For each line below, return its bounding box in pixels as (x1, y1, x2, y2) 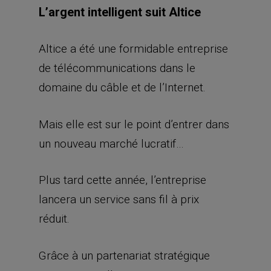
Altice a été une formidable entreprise (39, 42, 228, 56)
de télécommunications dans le (39, 61, 195, 75)
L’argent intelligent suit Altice (39, 4, 201, 19)
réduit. (39, 212, 70, 226)
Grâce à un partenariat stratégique (39, 248, 210, 263)
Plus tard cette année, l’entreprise (39, 173, 206, 187)
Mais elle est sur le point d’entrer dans (39, 117, 229, 131)
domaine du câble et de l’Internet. (39, 80, 206, 94)
